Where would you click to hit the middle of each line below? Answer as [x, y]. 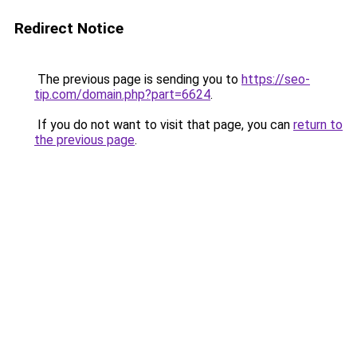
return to [318, 125]
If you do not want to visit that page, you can [164, 125]
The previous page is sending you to [138, 79]
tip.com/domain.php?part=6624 [122, 94]
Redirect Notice [69, 28]
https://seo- [276, 79]
